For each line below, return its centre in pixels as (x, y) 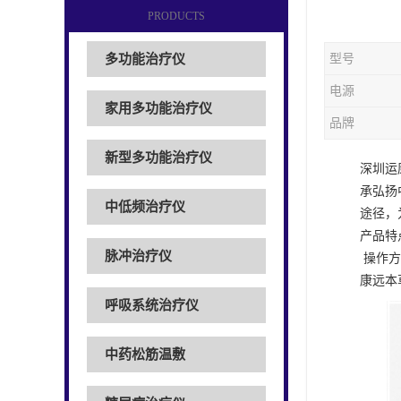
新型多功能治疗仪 (158, 158)
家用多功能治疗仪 (158, 108)
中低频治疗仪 (145, 207)
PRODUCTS (176, 16)
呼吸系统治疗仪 (152, 305)
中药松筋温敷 (145, 354)
